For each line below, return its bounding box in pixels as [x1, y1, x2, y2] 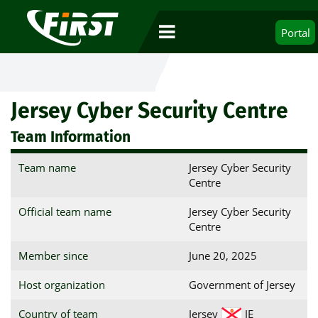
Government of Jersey [188, 278, 295, 292]
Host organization [18, 278, 105, 292]
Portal [280, 25, 310, 40]
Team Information [11, 128, 131, 146]
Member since [18, 248, 88, 263]
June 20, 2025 [188, 248, 257, 263]
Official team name [18, 204, 111, 219]
